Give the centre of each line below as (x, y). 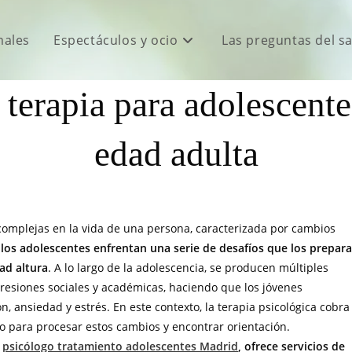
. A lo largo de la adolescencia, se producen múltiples (188, 268)
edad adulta (176, 154)
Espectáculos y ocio (115, 40)
